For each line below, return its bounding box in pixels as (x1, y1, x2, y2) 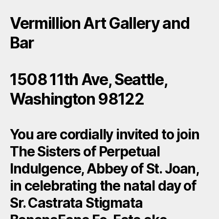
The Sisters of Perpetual (10, 143, 160, 160)
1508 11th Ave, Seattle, (10, 69, 168, 89)
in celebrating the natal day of (10, 177, 196, 194)
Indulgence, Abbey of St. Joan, (10, 160, 199, 177)
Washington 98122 (10, 89, 144, 109)
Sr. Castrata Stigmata (10, 194, 143, 211)
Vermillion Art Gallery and (10, 13, 190, 33)
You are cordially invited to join (10, 126, 199, 143)
